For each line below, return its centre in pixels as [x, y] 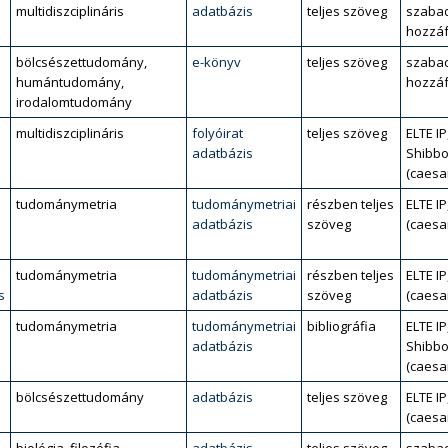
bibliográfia [341, 326]
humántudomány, [70, 82]
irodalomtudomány [74, 102]
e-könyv [216, 62]
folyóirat [217, 133]
